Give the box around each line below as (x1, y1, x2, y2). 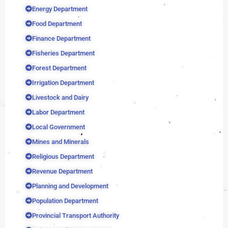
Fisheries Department (32, 49, 95, 58)
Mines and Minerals (32, 138, 89, 146)
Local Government (32, 123, 85, 131)
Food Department (32, 20, 82, 28)
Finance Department (32, 35, 91, 43)
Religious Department (32, 153, 94, 161)
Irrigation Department (32, 79, 94, 87)
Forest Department (32, 64, 87, 72)
